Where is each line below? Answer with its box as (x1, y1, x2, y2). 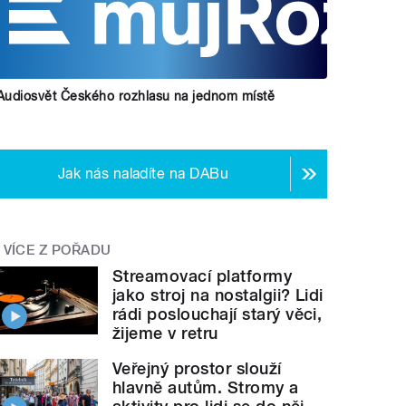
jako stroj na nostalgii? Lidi (112, 285, 324, 304)
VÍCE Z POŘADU (3, 242, 111, 259)
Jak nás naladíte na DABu (57, 165, 229, 183)
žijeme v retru (112, 323, 218, 343)
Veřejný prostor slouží (112, 358, 282, 378)
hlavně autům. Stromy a (112, 377, 299, 397)
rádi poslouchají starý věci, (112, 304, 323, 324)
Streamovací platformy (112, 266, 293, 285)
